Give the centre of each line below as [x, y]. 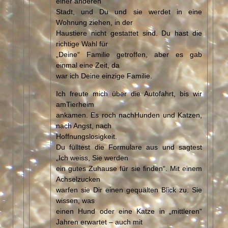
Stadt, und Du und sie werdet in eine [129, 11]
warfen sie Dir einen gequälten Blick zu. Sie [129, 189]
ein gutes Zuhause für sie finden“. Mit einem [129, 168]
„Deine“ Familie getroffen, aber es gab [129, 54]
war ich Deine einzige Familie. [104, 75]
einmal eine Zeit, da [88, 64]
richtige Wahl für [82, 43]
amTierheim [75, 104]
